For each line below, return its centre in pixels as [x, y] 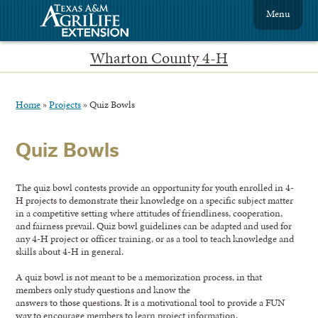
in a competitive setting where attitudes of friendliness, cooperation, [149, 213]
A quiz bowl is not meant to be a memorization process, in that [139, 276]
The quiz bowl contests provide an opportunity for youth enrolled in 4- [155, 187]
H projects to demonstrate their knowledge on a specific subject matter [155, 200]
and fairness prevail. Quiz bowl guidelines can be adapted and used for [154, 225]
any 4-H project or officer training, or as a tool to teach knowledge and [155, 238]
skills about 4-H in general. [70, 251]
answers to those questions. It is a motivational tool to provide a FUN [150, 302]
